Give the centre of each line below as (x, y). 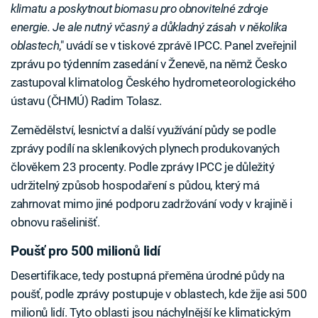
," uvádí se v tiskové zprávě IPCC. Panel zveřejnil (178, 45)
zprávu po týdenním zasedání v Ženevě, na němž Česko (149, 64)
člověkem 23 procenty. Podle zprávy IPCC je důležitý (143, 167)
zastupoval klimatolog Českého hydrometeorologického (153, 82)
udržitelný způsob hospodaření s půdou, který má (135, 185)
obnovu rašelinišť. (55, 222)
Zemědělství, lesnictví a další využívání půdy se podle (143, 130)
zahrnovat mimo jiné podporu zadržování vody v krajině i (152, 204)
